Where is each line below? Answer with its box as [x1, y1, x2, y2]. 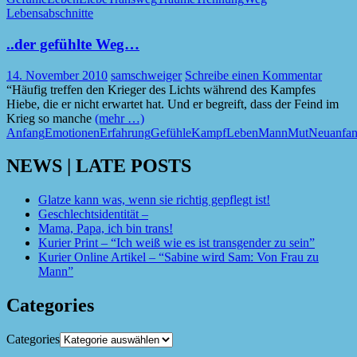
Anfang [6, 125, 45, 139]
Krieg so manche [6, 111, 95, 125]
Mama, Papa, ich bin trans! [38, 222, 173, 236]
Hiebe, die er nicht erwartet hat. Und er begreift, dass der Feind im [6, 96, 339, 111]
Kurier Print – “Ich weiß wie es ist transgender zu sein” [38, 236, 315, 250]
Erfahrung [100, 125, 151, 139]
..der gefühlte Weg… [6, 35, 139, 53]
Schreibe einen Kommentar [185, 68, 322, 82]
